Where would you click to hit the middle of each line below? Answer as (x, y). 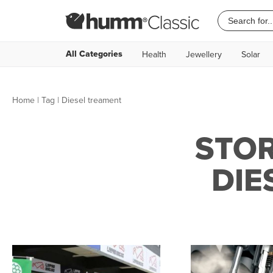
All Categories (94, 54)
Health (154, 54)
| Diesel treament (88, 100)
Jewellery (204, 54)
